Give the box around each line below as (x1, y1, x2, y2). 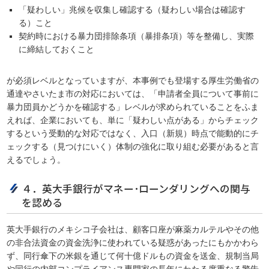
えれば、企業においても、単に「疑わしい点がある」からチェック (7, 115, 259, 125)
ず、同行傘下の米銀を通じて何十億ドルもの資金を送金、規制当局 (7, 251, 259, 261)
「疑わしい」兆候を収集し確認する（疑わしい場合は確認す (19, 5, 246, 15)
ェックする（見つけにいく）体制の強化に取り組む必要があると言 (7, 142, 259, 152)
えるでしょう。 (7, 155, 66, 165)
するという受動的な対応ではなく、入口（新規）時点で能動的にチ (7, 128, 259, 139)
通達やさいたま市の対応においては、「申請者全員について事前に (7, 89, 259, 99)
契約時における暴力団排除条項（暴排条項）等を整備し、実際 (19, 31, 255, 41)
